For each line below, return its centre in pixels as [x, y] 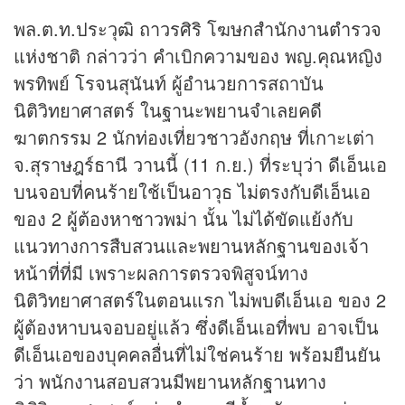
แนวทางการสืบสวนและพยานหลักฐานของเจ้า [191, 246]
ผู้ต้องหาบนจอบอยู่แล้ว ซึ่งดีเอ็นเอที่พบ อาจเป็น [196, 327]
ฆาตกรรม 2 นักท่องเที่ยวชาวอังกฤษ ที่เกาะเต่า [194, 137]
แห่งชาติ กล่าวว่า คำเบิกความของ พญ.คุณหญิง [198, 56]
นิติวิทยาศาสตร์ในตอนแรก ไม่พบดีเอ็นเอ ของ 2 [200, 300]
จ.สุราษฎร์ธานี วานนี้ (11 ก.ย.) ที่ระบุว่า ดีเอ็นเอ [200, 165]
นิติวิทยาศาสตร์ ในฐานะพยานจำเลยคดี [168, 110]
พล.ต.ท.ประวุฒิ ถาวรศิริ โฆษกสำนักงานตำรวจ [198, 29]
